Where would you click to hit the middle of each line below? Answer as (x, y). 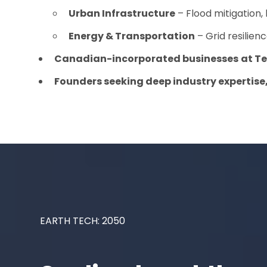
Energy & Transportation (132, 36)
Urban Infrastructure (122, 14)
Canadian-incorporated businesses (147, 59)
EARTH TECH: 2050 (83, 221)
